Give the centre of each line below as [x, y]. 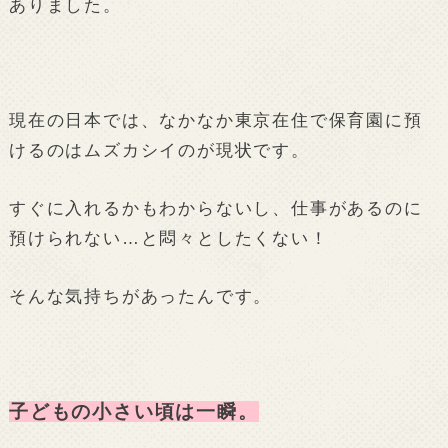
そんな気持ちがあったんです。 [140, 295]
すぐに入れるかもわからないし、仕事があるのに [215, 208]
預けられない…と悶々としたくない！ [168, 238]
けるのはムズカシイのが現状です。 [159, 150]
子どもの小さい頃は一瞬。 [133, 412]
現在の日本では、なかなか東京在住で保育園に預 [215, 120]
